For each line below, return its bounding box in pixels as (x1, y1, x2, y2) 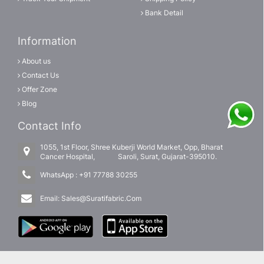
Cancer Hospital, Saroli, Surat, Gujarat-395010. (40, 151, 217, 161)
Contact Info (18, 120, 81, 133)
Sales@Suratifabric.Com (61, 193, 141, 203)
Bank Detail (143, 8, 183, 18)
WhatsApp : (40, 170, 79, 179)
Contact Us (20, 71, 59, 80)
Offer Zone (20, 85, 57, 94)
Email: (40, 193, 61, 203)
